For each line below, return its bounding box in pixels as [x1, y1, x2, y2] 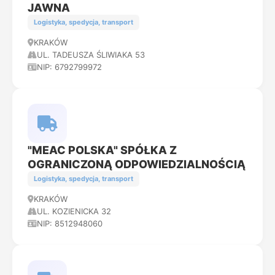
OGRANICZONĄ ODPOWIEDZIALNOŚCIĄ [28, 158, 246, 171]
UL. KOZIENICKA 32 [37, 206, 111, 216]
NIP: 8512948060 [37, 219, 103, 228]
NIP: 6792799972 [37, 62, 102, 72]
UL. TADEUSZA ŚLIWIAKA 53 [37, 50, 145, 60]
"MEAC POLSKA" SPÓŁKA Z [28, 144, 177, 157]
